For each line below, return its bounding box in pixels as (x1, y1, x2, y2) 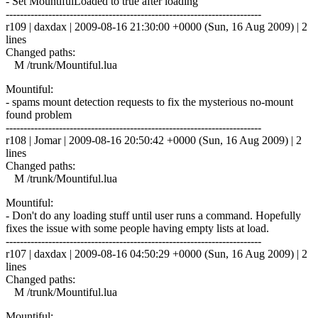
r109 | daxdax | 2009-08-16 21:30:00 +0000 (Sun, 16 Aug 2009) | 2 (6, 20, 307, 33)
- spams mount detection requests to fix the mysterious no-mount (6, 95, 293, 108)
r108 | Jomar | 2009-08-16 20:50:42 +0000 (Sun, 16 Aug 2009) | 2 (6, 133, 302, 146)
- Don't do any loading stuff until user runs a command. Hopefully (6, 209, 301, 221)
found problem (6, 108, 72, 121)
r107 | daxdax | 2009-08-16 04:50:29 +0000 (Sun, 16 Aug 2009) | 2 (6, 247, 307, 260)
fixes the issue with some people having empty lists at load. (6, 221, 269, 234)
